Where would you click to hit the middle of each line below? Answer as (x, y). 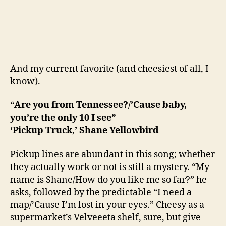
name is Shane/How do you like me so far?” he (108, 180)
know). (25, 81)
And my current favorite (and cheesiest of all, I (109, 69)
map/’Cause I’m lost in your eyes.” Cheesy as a (107, 205)
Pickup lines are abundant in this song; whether (112, 154)
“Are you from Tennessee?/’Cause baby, (98, 105)
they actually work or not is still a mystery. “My (110, 167)
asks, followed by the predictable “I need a (101, 192)
